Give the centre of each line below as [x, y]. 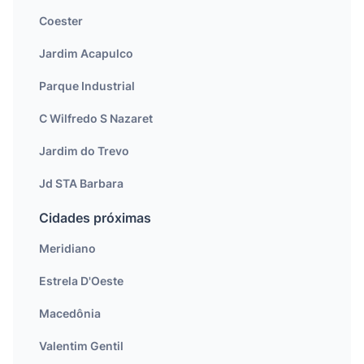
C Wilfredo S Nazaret [96, 118]
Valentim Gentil [81, 346]
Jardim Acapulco [86, 53]
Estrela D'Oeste [81, 281]
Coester [61, 21]
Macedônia [70, 313]
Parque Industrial [87, 86]
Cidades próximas [95, 218]
